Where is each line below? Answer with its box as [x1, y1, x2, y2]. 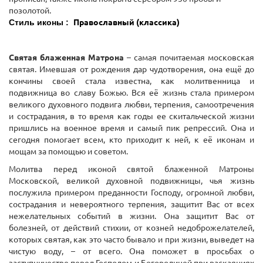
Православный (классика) [73, 18, 180, 28]
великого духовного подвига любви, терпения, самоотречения [9, 100, 254, 110]
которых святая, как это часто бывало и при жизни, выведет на [9, 235, 254, 245]
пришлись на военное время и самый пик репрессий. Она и [9, 123, 254, 133]
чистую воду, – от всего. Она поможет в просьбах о [9, 247, 254, 257]
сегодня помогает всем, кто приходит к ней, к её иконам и [9, 135, 254, 145]
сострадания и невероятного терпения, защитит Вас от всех [9, 200, 254, 210]
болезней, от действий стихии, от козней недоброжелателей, [9, 223, 254, 233]
